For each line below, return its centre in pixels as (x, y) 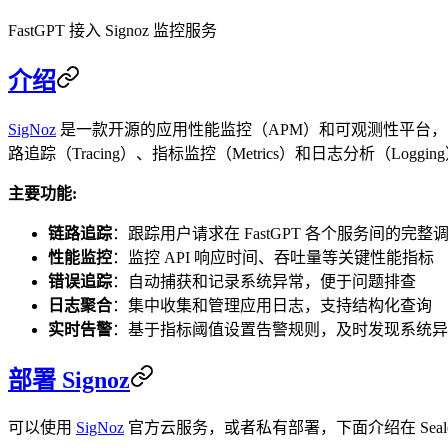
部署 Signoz (69, 379)
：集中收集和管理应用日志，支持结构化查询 (272, 305)
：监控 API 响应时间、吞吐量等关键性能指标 (273, 257)
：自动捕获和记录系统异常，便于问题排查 (264, 281)
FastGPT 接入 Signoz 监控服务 (112, 30)
